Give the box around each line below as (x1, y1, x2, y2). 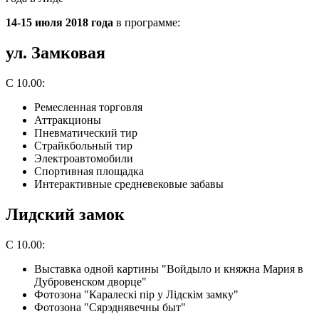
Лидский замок (6, 204, 125, 224)
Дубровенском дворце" (34, 275, 147, 288)
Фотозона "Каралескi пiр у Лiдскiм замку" (34, 288, 239, 300)
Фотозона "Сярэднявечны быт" (34, 300, 186, 313)
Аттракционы (34, 113, 101, 126)
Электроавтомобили (34, 152, 133, 164)
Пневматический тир (34, 126, 137, 139)
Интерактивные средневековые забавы (34, 177, 224, 190)
